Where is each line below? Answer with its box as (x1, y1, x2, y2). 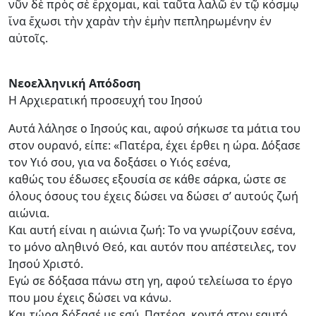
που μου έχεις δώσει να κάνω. (8, 289, 171, 305)
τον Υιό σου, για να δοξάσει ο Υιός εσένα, (8, 154, 231, 170)
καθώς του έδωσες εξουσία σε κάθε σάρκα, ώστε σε (8, 171, 286, 187)
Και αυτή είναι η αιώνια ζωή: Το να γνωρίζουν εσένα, (8, 221, 296, 238)
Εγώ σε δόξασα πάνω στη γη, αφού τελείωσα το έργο (8, 272, 293, 288)
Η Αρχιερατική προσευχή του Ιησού (8, 92, 202, 108)
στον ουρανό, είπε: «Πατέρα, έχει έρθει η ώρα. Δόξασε (8, 137, 300, 153)
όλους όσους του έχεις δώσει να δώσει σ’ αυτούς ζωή (8, 188, 298, 204)
